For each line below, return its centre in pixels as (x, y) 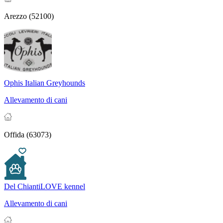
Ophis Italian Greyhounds (45, 83)
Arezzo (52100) (29, 16)
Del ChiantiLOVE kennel (45, 187)
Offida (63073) (28, 135)
